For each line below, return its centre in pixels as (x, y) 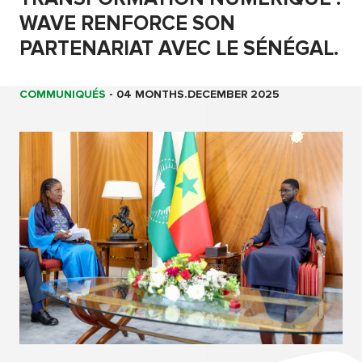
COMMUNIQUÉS (63, 95)
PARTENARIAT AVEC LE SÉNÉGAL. (179, 49)
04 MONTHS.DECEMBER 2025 (198, 95)
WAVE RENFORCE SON (127, 24)
